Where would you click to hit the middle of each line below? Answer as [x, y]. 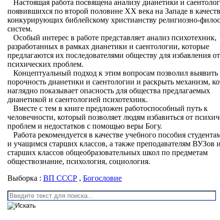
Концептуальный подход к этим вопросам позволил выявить [113, 73]
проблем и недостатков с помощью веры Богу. [85, 126]
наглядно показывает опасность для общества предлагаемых [109, 91]
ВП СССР [60, 178]
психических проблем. [45, 64]
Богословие [102, 178]
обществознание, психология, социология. [79, 162]
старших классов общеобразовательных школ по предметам [108, 153]
